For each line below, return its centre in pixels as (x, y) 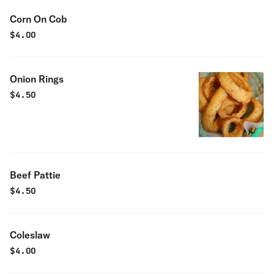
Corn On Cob (39, 19)
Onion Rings (37, 79)
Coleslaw (30, 235)
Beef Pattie (35, 175)
